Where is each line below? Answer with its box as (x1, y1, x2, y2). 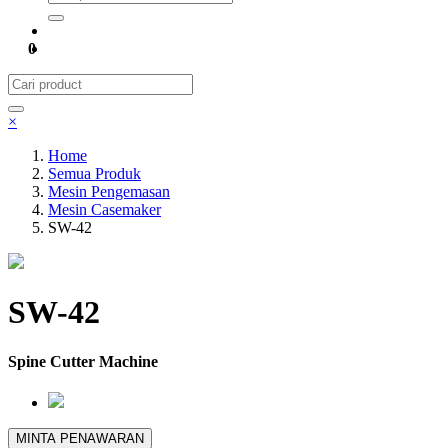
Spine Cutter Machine (8, 352, 158, 370)
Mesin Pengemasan (48, 183, 170, 200)
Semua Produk (48, 165, 141, 182)
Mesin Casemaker (48, 201, 161, 218)
